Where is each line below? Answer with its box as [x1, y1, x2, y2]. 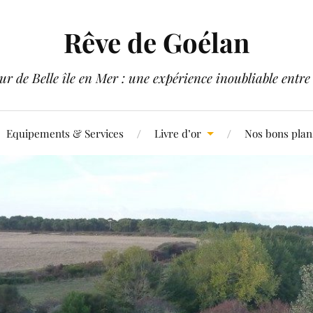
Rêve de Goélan [64, 24, 249, 60]
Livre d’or [154, 126, 201, 140]
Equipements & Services [6, 126, 124, 140]
